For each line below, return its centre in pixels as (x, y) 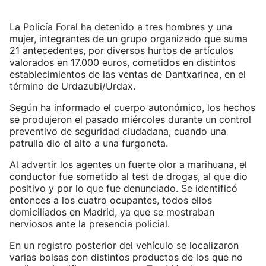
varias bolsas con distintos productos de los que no (126, 257)
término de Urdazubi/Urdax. (72, 86)
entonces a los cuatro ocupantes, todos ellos (111, 200)
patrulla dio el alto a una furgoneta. (89, 143)
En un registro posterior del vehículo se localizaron (124, 245)
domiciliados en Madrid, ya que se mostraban (112, 212)
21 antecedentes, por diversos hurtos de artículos (121, 50)
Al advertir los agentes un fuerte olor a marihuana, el (128, 164)
